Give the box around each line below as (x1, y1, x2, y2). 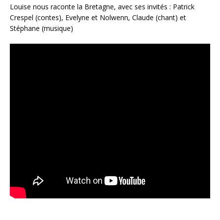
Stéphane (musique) (10, 24, 73, 33)
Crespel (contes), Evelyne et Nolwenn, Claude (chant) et (10, 13, 186, 22)
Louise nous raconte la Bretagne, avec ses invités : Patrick (10, 2, 194, 11)
